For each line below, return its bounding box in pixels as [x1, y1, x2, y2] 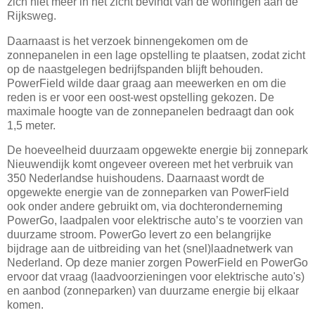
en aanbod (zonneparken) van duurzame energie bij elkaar [7, 285, 299, 297]
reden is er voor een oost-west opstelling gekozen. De [7, 91, 274, 103]
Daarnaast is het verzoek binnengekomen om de [7, 34, 248, 47]
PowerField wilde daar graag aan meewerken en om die [7, 77, 286, 89]
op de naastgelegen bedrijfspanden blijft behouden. [7, 63, 263, 75]
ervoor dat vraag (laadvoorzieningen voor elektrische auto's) [7, 271, 304, 283]
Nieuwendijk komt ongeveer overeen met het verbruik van [7, 158, 293, 171]
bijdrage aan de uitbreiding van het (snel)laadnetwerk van [7, 243, 293, 255]
